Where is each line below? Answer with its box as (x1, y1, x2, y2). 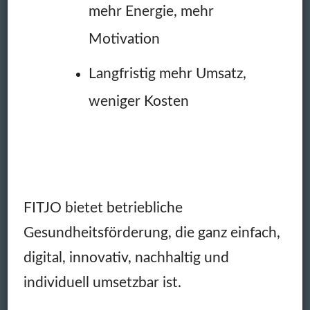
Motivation (88, 32, 160, 47)
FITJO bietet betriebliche (23, 201, 183, 216)
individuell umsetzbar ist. (23, 275, 181, 291)
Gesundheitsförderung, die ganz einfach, (23, 226, 280, 241)
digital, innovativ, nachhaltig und (23, 250, 229, 266)
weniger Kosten (88, 94, 189, 109)
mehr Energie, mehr (88, 4, 214, 19)
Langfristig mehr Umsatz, (88, 66, 246, 82)
